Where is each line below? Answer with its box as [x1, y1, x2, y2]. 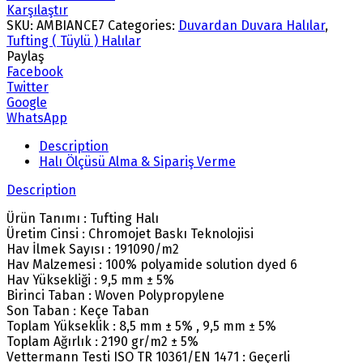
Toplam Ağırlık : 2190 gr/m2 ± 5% [6, 333, 199, 349]
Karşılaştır [6, 2, 68, 18]
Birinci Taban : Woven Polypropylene [6, 287, 224, 303]
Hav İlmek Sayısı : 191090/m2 [6, 241, 179, 257]
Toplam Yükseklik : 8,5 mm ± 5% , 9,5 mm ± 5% [6, 318, 276, 334]
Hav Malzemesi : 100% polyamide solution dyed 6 [6, 256, 297, 272]
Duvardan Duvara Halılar [178, 17, 325, 33]
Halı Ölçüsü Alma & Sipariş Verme [39, 153, 236, 169]
